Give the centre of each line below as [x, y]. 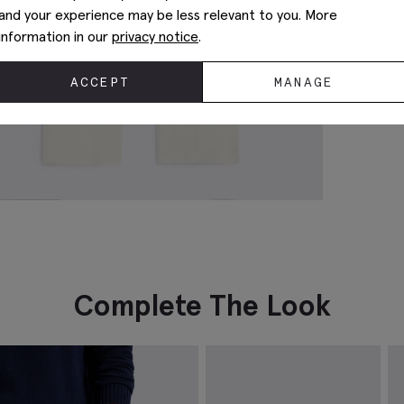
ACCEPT [100, 82]
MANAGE [304, 82]
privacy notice [155, 36]
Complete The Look [202, 306]
